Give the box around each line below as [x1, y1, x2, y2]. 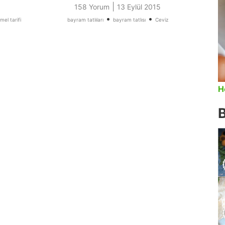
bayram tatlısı [113, 17, 146, 23]
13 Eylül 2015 [117, 3, 161, 12]
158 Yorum [74, 3, 109, 12]
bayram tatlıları [67, 17, 103, 23]
